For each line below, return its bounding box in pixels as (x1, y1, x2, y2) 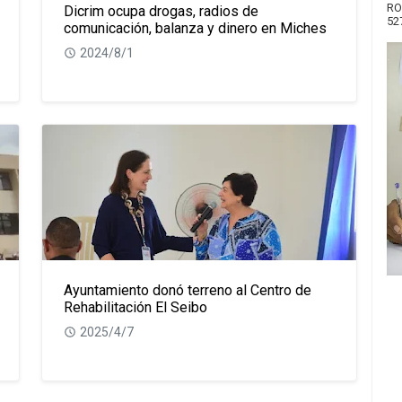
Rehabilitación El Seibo (64, 298, 207, 316)
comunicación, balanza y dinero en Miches (64, 20, 327, 37)
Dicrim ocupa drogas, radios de (64, 3, 258, 20)
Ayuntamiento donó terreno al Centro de (64, 281, 311, 299)
